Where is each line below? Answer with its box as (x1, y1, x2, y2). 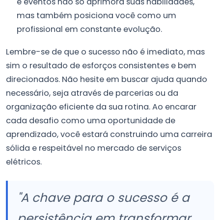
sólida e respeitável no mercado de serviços (6, 142, 181, 154)
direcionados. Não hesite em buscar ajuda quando (6, 73, 207, 85)
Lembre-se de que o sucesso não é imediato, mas (6, 46, 205, 57)
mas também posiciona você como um (17, 10, 177, 22)
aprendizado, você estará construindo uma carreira (6, 128, 212, 140)
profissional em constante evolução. (17, 24, 163, 35)
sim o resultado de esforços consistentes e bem (6, 59, 196, 71)
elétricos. (6, 156, 42, 167)
